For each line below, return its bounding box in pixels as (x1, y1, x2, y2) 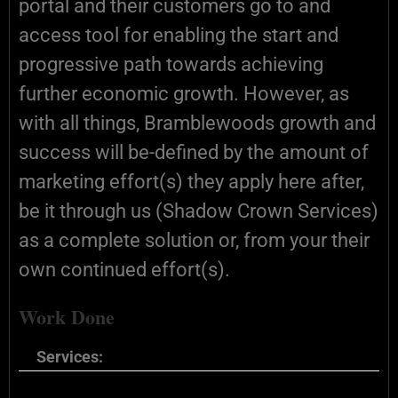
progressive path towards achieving (19, 53, 323, 76)
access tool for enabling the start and (19, 24, 338, 46)
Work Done (19, 302, 115, 331)
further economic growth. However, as (19, 83, 349, 105)
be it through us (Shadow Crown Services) (19, 200, 378, 222)
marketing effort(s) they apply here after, (19, 171, 364, 193)
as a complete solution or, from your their (19, 229, 370, 251)
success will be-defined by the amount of (19, 141, 369, 163)
